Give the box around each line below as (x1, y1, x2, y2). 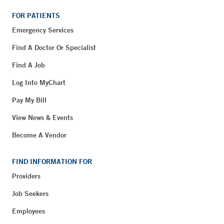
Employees (12, 206, 45, 215)
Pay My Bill (12, 95, 46, 104)
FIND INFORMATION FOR (12, 156, 92, 166)
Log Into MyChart (12, 77, 65, 87)
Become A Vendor (12, 130, 66, 139)
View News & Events (12, 112, 73, 122)
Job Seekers (12, 188, 48, 198)
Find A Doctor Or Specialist (12, 42, 96, 52)
